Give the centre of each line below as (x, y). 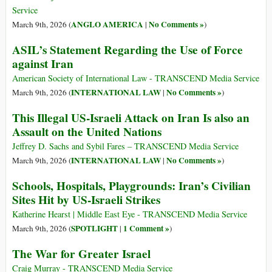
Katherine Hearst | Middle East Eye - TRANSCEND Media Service (130, 214)
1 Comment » (146, 229)
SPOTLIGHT (94, 229)
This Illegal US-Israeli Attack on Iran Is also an (131, 118)
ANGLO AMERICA (107, 25)
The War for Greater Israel (81, 254)
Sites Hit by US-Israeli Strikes (86, 200)
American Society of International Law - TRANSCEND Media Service (136, 78)
